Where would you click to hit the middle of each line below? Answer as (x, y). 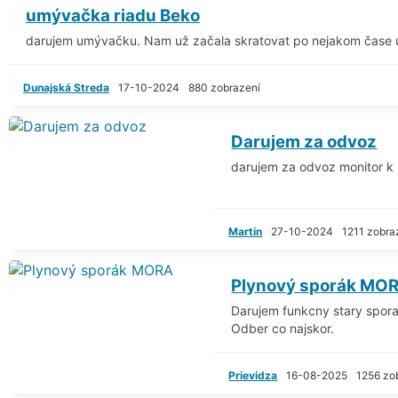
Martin (246, 231)
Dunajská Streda (66, 87)
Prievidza (253, 375)
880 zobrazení (224, 87)
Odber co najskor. (283, 328)
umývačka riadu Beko (113, 15)
